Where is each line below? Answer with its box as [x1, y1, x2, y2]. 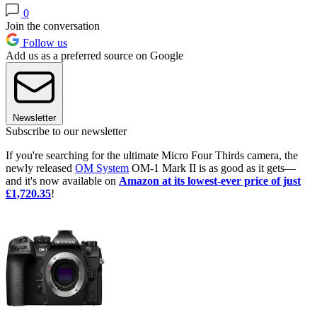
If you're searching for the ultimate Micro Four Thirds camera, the [6, 149, 298, 162]
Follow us [20, 37, 67, 50]
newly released [6, 162, 75, 175]
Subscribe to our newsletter [6, 125, 127, 138]
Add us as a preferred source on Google [6, 50, 183, 62]
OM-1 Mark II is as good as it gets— [129, 162, 296, 175]
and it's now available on [6, 175, 119, 188]
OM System [75, 162, 129, 175]
